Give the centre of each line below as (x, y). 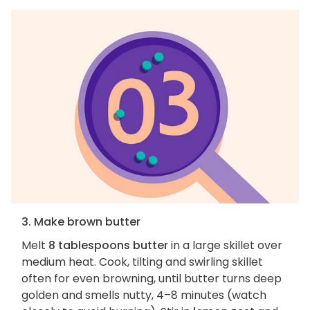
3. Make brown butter (81, 221)
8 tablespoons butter (108, 245)
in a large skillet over (225, 245)
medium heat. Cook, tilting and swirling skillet (142, 262)
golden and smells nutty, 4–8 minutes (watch (144, 295)
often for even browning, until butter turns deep (152, 278)
